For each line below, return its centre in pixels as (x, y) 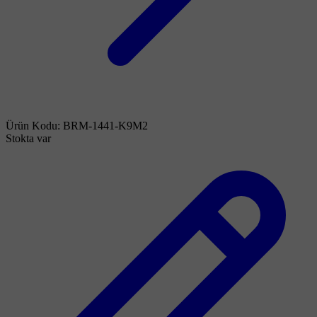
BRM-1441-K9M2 (105, 125)
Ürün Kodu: (34, 125)
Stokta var (28, 138)
